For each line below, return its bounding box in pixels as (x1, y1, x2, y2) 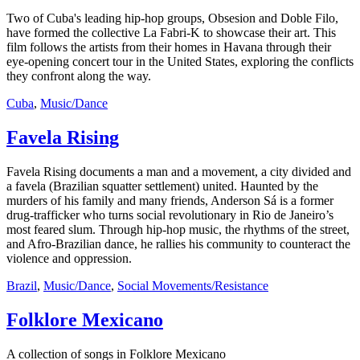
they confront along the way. (6, 69, 151, 84)
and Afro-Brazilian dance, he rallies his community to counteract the (6, 236, 350, 251)
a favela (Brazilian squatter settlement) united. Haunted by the (6, 178, 318, 193)
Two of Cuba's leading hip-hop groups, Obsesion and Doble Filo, (6, 11, 338, 26)
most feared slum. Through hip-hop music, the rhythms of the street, (6, 222, 350, 236)
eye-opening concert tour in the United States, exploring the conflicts (6, 55, 354, 69)
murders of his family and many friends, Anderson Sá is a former (6, 193, 333, 207)
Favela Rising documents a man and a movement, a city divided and (6, 164, 351, 178)
